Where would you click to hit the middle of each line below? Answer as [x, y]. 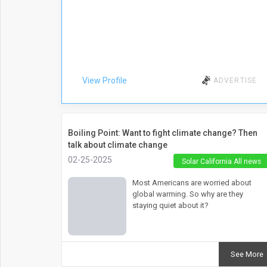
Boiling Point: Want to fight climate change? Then [162, 133]
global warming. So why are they [187, 194]
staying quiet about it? [170, 205]
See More [247, 254]
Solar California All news [221, 161]
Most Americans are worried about [192, 182]
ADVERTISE [235, 80]
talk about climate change [117, 145]
